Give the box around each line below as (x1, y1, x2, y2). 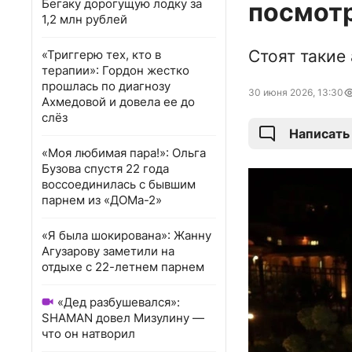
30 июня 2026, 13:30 (248, 86, 343, 99)
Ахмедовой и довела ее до (42, 94, 195, 109)
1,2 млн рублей (42, 12, 127, 27)
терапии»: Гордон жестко (42, 63, 189, 78)
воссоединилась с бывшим (42, 177, 196, 192)
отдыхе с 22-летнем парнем (42, 259, 204, 274)
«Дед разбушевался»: (57, 295, 180, 310)
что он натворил (42, 326, 135, 341)
